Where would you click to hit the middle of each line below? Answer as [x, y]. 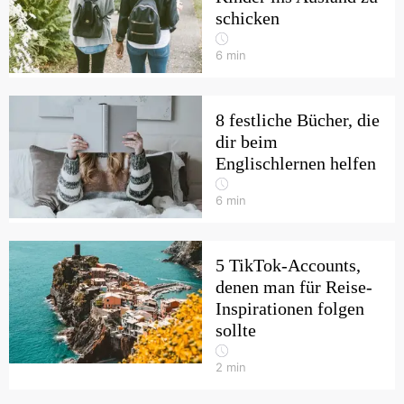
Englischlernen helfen [296, 163]
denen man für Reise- [294, 287]
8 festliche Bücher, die [298, 120]
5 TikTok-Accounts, [288, 265]
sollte [236, 330]
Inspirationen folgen [290, 308]
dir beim [247, 142]
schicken [248, 18]
